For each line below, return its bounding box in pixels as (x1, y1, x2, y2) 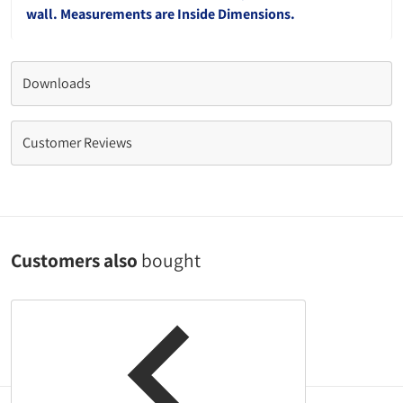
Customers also (11, 247, 141, 273)
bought (141, 247, 201, 273)
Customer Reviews (22, 133, 132, 152)
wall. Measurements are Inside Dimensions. (26, 4, 295, 23)
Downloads (22, 74, 91, 93)
